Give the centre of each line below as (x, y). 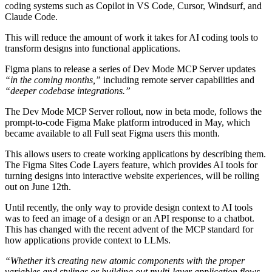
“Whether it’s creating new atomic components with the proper (125, 260)
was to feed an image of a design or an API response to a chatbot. (130, 218)
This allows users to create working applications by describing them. (135, 154)
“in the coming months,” (53, 80)
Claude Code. (31, 16)
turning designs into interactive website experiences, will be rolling (132, 175)
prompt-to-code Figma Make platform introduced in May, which (127, 122)
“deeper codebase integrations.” (68, 90)
